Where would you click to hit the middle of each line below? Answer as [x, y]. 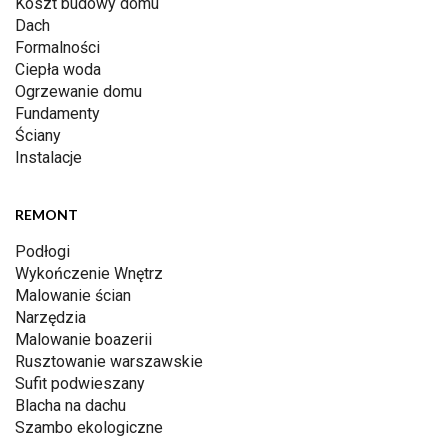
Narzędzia [50, 318]
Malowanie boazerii [83, 340]
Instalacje [48, 158]
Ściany [38, 136]
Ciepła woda [58, 70]
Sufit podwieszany [80, 384]
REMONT [46, 215]
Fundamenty [57, 114]
